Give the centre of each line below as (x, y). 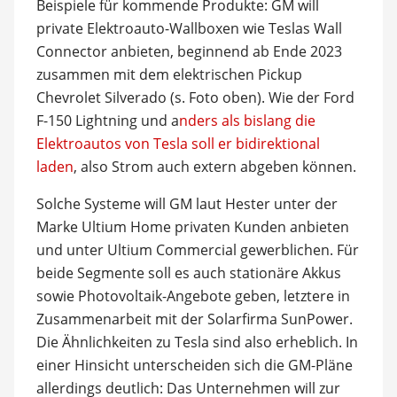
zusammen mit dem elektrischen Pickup (169, 74)
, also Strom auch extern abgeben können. (214, 166)
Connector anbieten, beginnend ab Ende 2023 (189, 51)
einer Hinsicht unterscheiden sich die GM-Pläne (194, 365)
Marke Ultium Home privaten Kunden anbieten (192, 226)
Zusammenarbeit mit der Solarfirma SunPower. (194, 319)
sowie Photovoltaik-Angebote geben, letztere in (193, 296)
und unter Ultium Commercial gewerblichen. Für (197, 249)
